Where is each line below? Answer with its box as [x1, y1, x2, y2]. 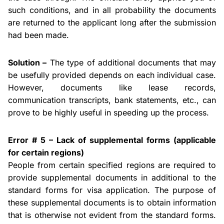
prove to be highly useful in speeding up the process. [8, 107, 209, 117]
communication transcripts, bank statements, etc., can [8, 95, 216, 105]
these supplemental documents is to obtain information [8, 197, 216, 207]
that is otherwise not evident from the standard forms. [8, 210, 216, 220]
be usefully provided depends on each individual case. [8, 70, 216, 80]
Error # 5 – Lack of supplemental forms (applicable [8, 135, 216, 145]
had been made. [8, 30, 69, 40]
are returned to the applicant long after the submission [8, 17, 216, 27]
